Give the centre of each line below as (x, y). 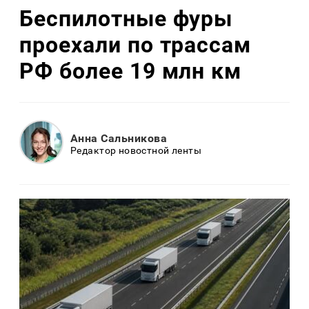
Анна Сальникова (119, 138)
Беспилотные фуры (126, 18)
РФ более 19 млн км (131, 71)
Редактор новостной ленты (136, 150)
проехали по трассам (136, 44)
